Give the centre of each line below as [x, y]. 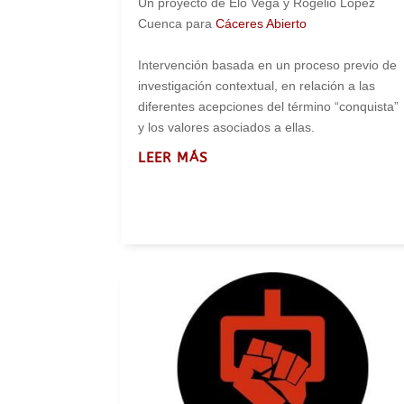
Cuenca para [177, 23]
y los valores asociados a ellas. [227, 127]
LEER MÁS [174, 157]
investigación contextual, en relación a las [257, 85]
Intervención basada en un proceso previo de [268, 64]
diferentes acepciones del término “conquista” [269, 106]
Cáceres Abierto [262, 23]
